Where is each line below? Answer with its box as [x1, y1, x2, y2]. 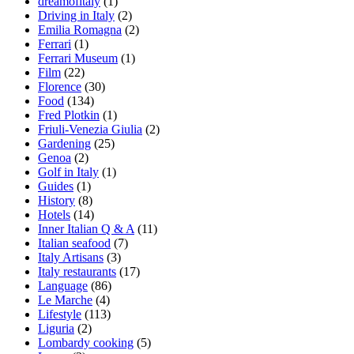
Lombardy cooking [38, 335, 134, 349]
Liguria [38, 321, 74, 335]
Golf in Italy [38, 164, 99, 179]
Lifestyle [38, 307, 81, 321]
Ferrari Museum [38, 51, 118, 65]
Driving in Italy [38, 8, 115, 22]
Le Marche [38, 292, 92, 307]
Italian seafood [38, 235, 111, 250]
